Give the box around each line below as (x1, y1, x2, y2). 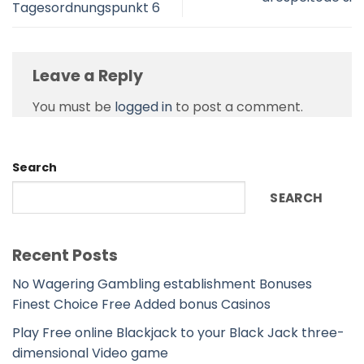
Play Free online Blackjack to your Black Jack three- (12, 323, 344, 342)
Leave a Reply (32, 65, 146, 88)
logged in (115, 97, 172, 116)
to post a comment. (172, 97, 303, 116)
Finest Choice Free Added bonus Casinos (12, 295, 271, 314)
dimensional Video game (12, 343, 168, 362)
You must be (32, 97, 115, 116)
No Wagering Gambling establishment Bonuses (12, 275, 312, 294)
